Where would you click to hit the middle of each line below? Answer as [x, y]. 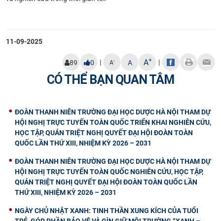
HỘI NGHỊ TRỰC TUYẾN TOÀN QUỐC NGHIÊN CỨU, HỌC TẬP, [109, 171]
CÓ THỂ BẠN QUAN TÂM [110, 79]
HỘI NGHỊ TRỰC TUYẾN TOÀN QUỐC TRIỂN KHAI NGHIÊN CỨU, [113, 122]
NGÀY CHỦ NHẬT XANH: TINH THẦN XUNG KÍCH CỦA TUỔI [107, 210]
